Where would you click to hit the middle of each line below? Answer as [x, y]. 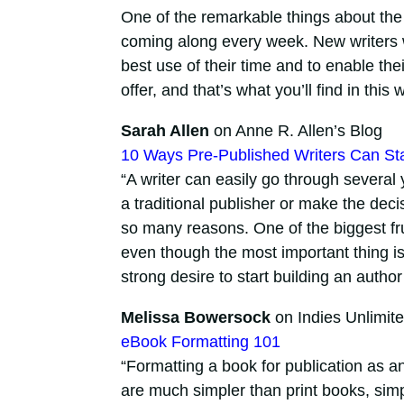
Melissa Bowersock [195, 318]
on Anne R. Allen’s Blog [295, 131]
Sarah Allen [165, 131]
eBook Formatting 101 [200, 342]
